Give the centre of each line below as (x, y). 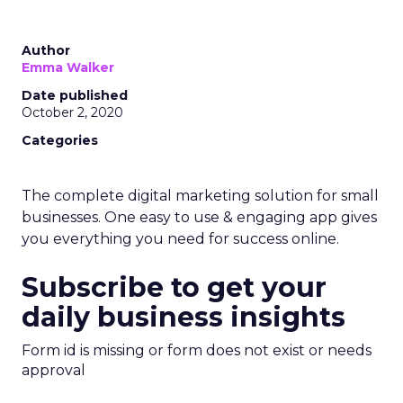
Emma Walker (68, 67)
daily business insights (184, 317)
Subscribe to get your (174, 287)
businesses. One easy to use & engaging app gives (199, 217)
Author (46, 50)
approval (54, 370)
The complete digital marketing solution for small (200, 196)
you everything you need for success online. (180, 239)
